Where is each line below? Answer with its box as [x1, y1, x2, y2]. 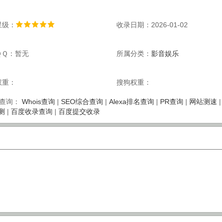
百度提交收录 [58, 108, 100, 115]
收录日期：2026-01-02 [116, 21, 188, 29]
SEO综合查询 [60, 98, 103, 106]
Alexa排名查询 [109, 98, 154, 106]
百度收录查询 [10, 108, 53, 115]
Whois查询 [21, 98, 55, 106]
